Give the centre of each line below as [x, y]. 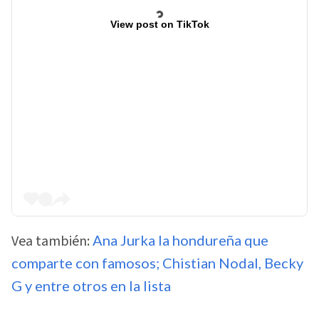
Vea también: [52, 242]
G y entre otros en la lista [91, 286]
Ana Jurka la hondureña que [181, 240]
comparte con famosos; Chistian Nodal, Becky [157, 263]
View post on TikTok [159, 24]
